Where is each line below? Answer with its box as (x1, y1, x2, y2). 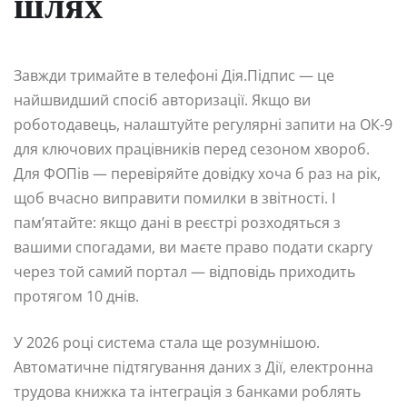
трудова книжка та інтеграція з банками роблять (14, 381, 361, 402)
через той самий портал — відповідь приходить (14, 261, 355, 282)
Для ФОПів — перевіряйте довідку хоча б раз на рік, (14, 163, 381, 184)
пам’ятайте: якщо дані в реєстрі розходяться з (14, 212, 341, 233)
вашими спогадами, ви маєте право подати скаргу (14, 236, 372, 257)
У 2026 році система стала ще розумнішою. (14, 332, 320, 352)
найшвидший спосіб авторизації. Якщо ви (14, 89, 311, 110)
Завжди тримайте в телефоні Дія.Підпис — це (14, 65, 334, 85)
